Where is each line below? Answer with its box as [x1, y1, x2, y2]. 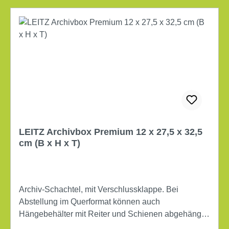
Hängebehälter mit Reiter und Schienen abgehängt [19, 209, 203, 218]
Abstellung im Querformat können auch [19, 197, 160, 206]
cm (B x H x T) [19, 138, 80, 148]
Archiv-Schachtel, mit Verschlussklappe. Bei [19, 185, 178, 194]
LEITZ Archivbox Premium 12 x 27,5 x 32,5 [19, 126, 202, 137]
